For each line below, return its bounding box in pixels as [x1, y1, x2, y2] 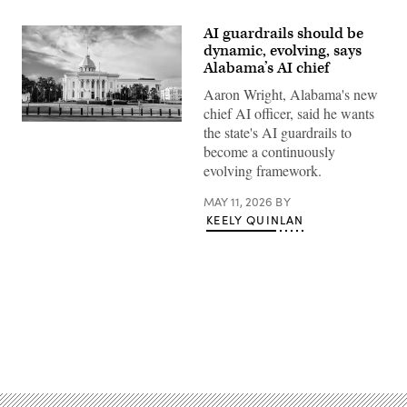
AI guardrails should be [203, 24, 363, 44]
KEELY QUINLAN [206, 212, 304, 228]
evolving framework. [203, 161, 322, 180]
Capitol [21, 144, 60, 162]
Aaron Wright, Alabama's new [203, 84, 378, 104]
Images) [21, 183, 65, 200]
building [21, 157, 64, 174]
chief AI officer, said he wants [203, 104, 374, 123]
